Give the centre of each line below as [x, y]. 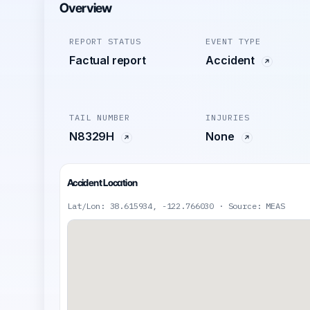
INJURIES [228, 118]
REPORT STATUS [105, 42]
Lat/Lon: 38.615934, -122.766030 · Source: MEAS [176, 206]
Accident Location [102, 183]
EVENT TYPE [234, 42]
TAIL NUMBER [100, 118]
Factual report [108, 61]
